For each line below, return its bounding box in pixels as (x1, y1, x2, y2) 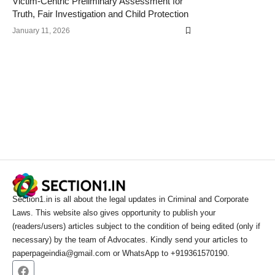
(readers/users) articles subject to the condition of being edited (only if (12, 222, 260, 231)
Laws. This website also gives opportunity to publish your (12, 208, 215, 218)
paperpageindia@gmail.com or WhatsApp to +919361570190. (12, 249, 230, 258)
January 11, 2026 (12, 26, 70, 36)
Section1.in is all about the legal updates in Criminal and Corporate (12, 195, 249, 204)
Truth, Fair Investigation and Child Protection (12, 9, 188, 20)
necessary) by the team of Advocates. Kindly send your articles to (12, 235, 247, 245)
